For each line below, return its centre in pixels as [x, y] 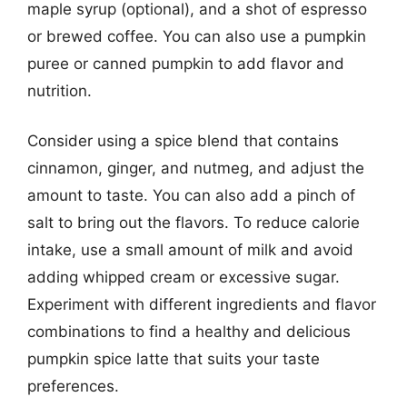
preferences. [73, 386]
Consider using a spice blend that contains [183, 141]
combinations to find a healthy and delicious [189, 332]
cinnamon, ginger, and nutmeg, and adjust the [196, 168]
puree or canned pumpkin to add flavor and [186, 63]
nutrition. [60, 90]
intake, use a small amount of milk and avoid [190, 250]
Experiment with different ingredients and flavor [202, 304]
